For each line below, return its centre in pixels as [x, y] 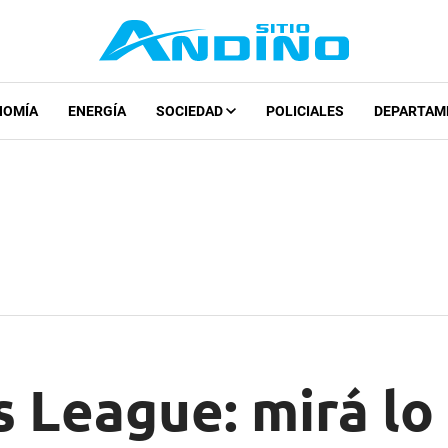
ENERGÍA [96, 111]
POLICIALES [304, 111]
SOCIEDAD [190, 111]
